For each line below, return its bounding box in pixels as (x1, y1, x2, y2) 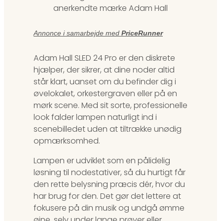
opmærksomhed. (34, 135, 100, 147)
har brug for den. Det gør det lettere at (34, 190, 181, 202)
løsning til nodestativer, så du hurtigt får (34, 166, 185, 178)
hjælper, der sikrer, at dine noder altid (34, 64, 175, 75)
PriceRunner (121, 29, 163, 37)
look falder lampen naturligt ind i (34, 111, 157, 123)
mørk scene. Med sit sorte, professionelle (34, 99, 187, 111)
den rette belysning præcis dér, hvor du (34, 178, 185, 190)
